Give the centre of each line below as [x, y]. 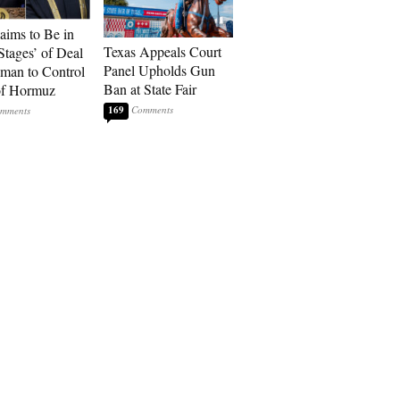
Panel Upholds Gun [159, 70]
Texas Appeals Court [162, 51]
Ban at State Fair [150, 89]
